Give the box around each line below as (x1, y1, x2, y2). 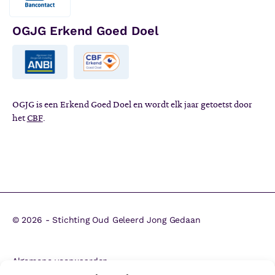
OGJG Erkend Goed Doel (12, 23, 158, 38)
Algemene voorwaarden (12, 256, 109, 266)
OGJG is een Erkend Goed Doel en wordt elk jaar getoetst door (12, 99, 252, 110)
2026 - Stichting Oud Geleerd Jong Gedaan (21, 215, 201, 225)
